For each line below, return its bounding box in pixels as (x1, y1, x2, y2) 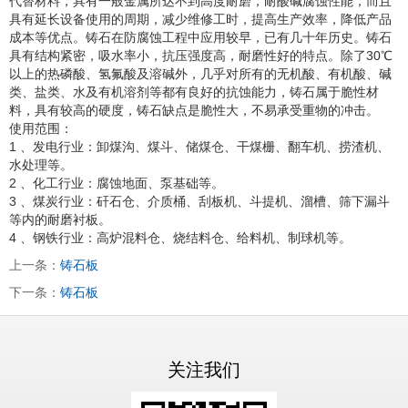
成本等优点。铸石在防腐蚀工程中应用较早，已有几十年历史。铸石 (9, 29, 392, 45)
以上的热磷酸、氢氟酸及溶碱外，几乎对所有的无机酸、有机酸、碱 (9, 66, 392, 81)
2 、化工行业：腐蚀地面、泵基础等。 (9, 175, 224, 190)
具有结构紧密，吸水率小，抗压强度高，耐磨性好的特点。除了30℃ (9, 47, 393, 63)
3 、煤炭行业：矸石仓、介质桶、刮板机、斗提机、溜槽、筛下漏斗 (9, 193, 390, 209)
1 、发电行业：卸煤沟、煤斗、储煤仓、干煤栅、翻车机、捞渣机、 (9, 138, 390, 154)
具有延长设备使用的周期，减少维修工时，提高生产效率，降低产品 (9, 11, 392, 26)
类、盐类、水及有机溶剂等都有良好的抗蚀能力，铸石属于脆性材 (9, 84, 379, 99)
